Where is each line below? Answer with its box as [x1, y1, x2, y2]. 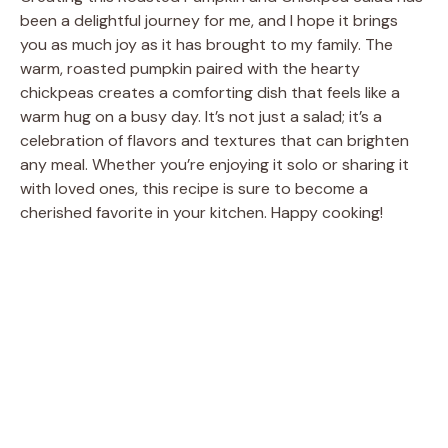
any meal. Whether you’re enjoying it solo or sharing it [20, 153, 409, 175]
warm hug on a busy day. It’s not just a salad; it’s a [20, 105, 382, 127]
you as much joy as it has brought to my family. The [20, 33, 393, 55]
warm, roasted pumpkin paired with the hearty [20, 57, 360, 79]
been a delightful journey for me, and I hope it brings [20, 9, 398, 31]
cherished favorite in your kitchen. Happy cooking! [20, 201, 383, 223]
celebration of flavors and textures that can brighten [20, 129, 409, 151]
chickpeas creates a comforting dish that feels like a [20, 81, 400, 103]
